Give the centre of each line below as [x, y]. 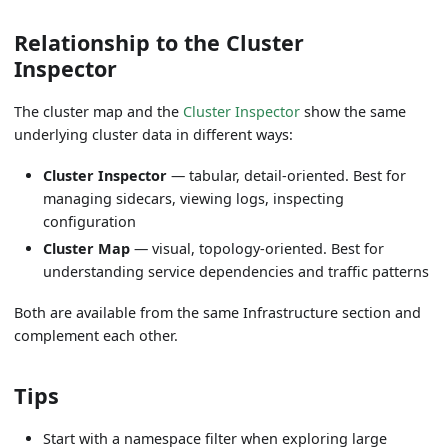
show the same [353, 112]
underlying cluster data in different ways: [154, 135]
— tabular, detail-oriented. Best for [287, 176]
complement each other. [96, 335]
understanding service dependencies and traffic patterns [236, 271]
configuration [90, 222]
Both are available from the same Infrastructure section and [218, 312]
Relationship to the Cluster [159, 43]
